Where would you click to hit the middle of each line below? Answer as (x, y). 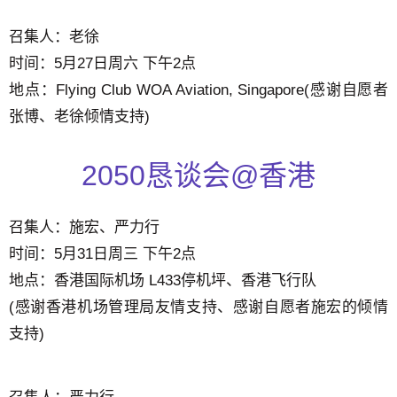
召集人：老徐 (54, 37)
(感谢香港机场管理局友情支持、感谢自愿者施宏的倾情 (198, 307)
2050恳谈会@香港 (198, 175)
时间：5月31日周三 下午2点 (102, 253)
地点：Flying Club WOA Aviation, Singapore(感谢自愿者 (198, 90)
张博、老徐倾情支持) (79, 117)
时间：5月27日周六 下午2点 (102, 64)
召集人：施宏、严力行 (84, 227)
